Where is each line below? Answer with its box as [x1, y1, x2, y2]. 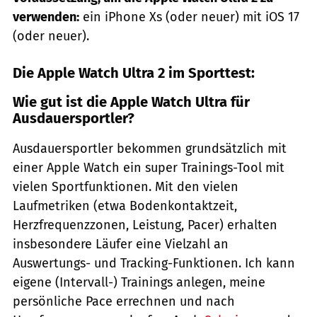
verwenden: [13, 9, 79, 25]
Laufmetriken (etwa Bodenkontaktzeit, [13, 198, 237, 214]
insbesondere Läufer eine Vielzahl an [13, 236, 229, 253]
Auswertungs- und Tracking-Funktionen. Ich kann [13, 255, 295, 272]
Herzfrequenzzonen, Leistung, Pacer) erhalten [13, 217, 277, 234]
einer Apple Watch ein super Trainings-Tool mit [13, 160, 284, 176]
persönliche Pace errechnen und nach [13, 294, 235, 310]
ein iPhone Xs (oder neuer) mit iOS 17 [79, 9, 299, 25]
